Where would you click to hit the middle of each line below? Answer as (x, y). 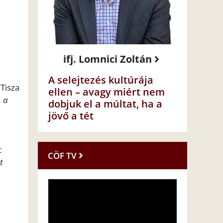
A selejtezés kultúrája (101, 80)
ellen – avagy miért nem (107, 92)
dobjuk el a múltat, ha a (105, 104)
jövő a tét (71, 116)
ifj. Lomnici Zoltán (108, 59)
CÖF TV (62, 156)
